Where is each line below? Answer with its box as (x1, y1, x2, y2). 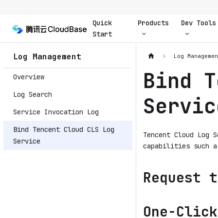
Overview (13, 73, 44, 81)
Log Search (13, 90, 52, 99)
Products (137, 18, 169, 27)
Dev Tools (181, 18, 217, 27)
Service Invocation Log (13, 108, 99, 116)
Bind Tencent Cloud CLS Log (13, 125, 114, 134)
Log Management (13, 52, 81, 62)
